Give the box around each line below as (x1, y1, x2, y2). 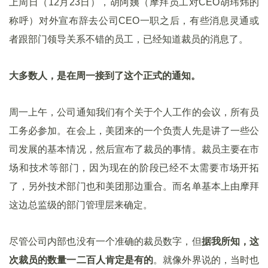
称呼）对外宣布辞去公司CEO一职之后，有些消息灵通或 (9, 16, 259, 26)
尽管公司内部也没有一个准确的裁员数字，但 (9, 236, 202, 246)
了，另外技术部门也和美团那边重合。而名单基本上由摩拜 (9, 181, 259, 191)
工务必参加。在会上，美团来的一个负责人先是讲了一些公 (9, 126, 259, 136)
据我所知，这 (201, 236, 260, 246)
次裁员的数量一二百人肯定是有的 (9, 255, 154, 265)
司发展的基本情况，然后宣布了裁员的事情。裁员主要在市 (9, 144, 259, 154)
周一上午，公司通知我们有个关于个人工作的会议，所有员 (9, 107, 259, 117)
